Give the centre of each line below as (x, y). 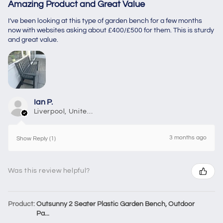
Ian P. (43, 102)
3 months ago (188, 137)
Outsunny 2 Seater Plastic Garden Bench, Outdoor (115, 204)
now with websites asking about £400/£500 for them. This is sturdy (111, 30)
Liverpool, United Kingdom (90, 111)
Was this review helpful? (49, 171)
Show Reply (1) (36, 138)
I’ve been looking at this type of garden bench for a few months (105, 21)
